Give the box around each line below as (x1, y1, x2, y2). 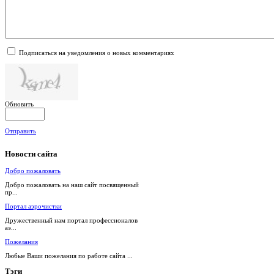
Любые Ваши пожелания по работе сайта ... (5, 251, 133, 259)
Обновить (5, 100, 34, 108)
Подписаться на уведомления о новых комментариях (19, 49, 174, 57)
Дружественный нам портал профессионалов (5, 216, 138, 224)
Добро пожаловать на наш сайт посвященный (5, 180, 139, 188)
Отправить (5, 127, 36, 135)
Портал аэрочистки (5, 202, 62, 210)
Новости (5, 150, 35, 159)
